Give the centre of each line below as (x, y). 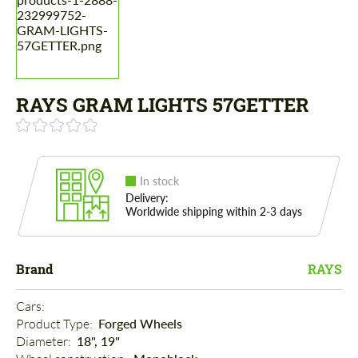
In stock (159, 181)
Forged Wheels (140, 324)
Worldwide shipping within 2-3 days (214, 212)
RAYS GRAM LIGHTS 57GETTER (163, 105)
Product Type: (56, 324)
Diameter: (45, 342)
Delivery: (147, 198)
